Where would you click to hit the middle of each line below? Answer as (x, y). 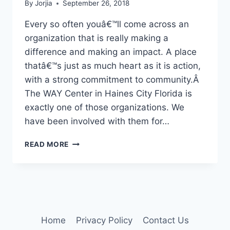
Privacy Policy (104, 220)
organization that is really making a (97, 38)
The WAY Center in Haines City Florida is (108, 94)
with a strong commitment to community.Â (113, 80)
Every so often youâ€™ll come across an (107, 24)
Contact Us (166, 220)
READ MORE (47, 145)
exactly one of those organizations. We (104, 108)
